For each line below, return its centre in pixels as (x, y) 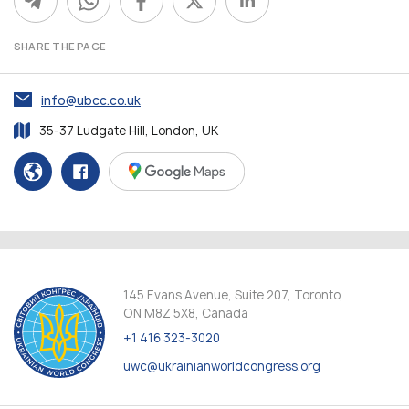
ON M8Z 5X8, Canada (186, 313)
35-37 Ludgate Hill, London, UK (129, 131)
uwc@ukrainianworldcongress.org (222, 366)
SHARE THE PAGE (60, 46)
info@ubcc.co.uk (91, 100)
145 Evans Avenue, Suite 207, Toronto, (233, 295)
